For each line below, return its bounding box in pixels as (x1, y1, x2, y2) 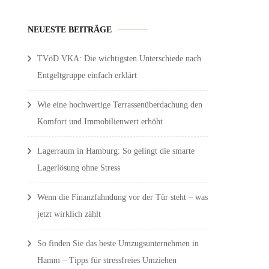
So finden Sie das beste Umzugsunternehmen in (37, 238, 199, 248)
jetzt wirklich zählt (37, 209, 101, 219)
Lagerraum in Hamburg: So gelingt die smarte (37, 146, 195, 156)
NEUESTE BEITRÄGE (28, 24, 112, 34)
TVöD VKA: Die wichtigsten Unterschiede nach (37, 53, 201, 63)
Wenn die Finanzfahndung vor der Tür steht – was (37, 192, 208, 202)
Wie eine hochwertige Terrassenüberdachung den (37, 100, 202, 109)
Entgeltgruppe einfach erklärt (37, 70, 137, 80)
